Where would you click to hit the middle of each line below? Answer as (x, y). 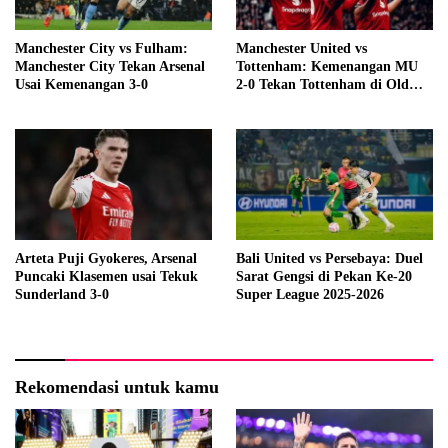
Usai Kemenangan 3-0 (81, 85)
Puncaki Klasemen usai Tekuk (106, 277)
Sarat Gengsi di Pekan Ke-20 (324, 277)
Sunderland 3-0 (62, 295)
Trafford (262, 103)
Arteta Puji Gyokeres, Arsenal (106, 259)
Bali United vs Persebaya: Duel (329, 259)
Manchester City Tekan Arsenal (110, 67)
